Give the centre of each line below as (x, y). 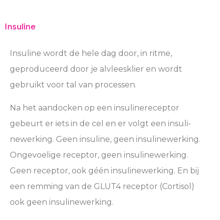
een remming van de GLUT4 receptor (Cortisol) (102, 186)
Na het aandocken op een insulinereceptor (95, 108)
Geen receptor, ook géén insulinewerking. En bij (104, 170)
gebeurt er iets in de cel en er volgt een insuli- (100, 123)
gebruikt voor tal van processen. (73, 85)
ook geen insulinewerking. (62, 202)
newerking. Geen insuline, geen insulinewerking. (105, 139)
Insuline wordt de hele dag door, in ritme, (91, 54)
